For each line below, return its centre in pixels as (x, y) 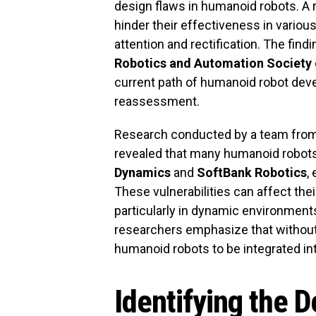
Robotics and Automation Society (213, 63)
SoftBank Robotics (252, 172)
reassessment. (157, 101)
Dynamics (142, 172)
